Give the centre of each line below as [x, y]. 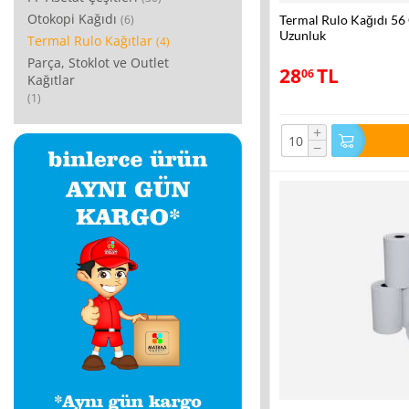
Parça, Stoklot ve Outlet [98, 63]
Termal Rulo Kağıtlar [90, 41]
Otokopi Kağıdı [72, 19]
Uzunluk [303, 36]
